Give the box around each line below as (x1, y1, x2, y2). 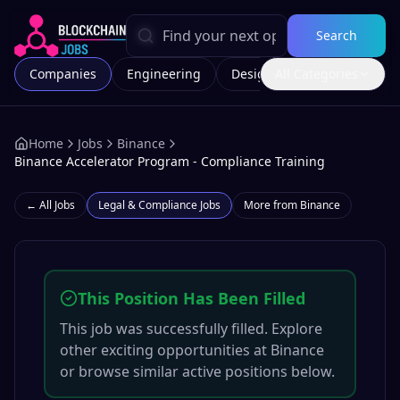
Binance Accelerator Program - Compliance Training (14, 153, 325, 170)
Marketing (304, 65, 365, 82)
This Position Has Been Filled (78, 287, 305, 309)
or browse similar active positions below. (60, 362, 335, 381)
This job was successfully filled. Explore (60, 319, 322, 338)
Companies (29, 65, 96, 82)
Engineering (127, 65, 201, 82)
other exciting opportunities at (60, 340, 271, 360)
